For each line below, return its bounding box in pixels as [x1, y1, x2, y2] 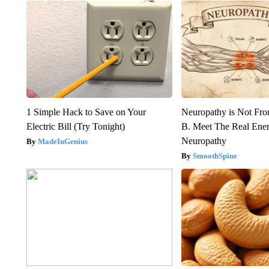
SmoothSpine [193, 151, 238, 160]
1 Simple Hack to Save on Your [26, 106, 146, 117]
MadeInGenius [37, 136, 88, 146]
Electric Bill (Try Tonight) [26, 121, 125, 131]
